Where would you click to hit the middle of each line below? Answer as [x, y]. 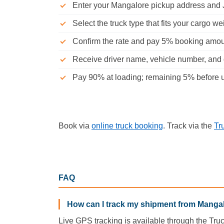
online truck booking [127, 125]
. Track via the [188, 125]
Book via [75, 125]
